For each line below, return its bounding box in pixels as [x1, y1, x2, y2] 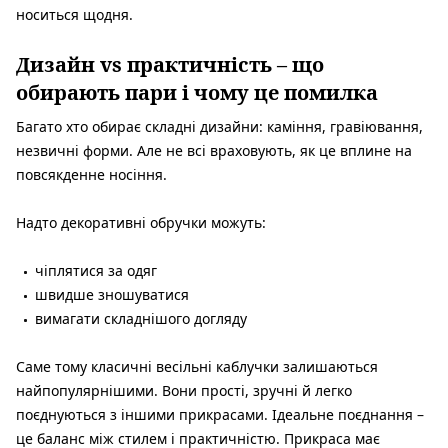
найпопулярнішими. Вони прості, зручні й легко [16, 380, 352, 400]
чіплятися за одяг [35, 260, 157, 280]
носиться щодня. [16, 4, 133, 24]
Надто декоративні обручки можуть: [16, 212, 266, 232]
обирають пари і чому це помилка [16, 78, 378, 106]
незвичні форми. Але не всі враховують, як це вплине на [16, 140, 412, 160]
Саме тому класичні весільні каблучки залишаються [16, 356, 378, 376]
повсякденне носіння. [16, 164, 167, 184]
